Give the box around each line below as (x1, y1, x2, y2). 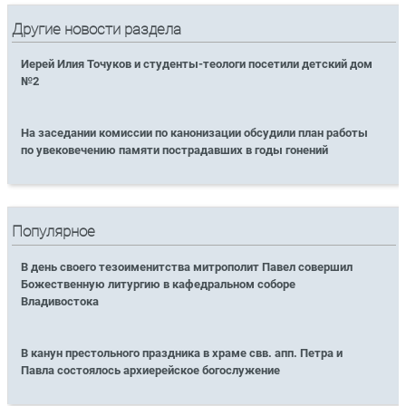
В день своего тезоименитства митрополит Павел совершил (21, 259, 353, 274)
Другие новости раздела (12, 20, 182, 38)
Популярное (12, 223, 96, 241)
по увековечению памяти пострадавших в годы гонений (21, 143, 332, 158)
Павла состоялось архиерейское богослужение (21, 362, 281, 377)
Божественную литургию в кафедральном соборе (21, 276, 296, 291)
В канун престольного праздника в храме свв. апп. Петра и (21, 345, 343, 360)
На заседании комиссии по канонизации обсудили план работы (21, 126, 369, 140)
